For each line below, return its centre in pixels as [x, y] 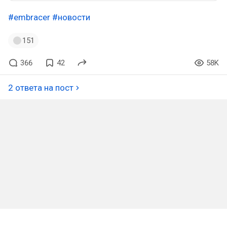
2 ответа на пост [41, 87]
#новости [71, 17]
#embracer [29, 17]
